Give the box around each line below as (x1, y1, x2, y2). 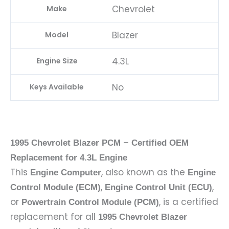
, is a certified (159, 196, 218, 209)
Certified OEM (131, 138, 189, 148)
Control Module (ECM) (10, 182, 101, 193)
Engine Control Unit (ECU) (105, 182, 212, 193)
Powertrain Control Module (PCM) (21, 197, 159, 208)
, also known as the (101, 166, 188, 179)
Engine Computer (30, 168, 101, 178)
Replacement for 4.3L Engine (10, 153, 127, 163)
